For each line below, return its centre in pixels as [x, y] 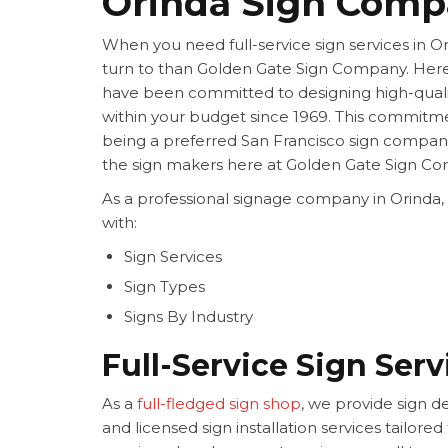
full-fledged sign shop [219, 404]
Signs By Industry [188, 317]
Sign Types [164, 287]
